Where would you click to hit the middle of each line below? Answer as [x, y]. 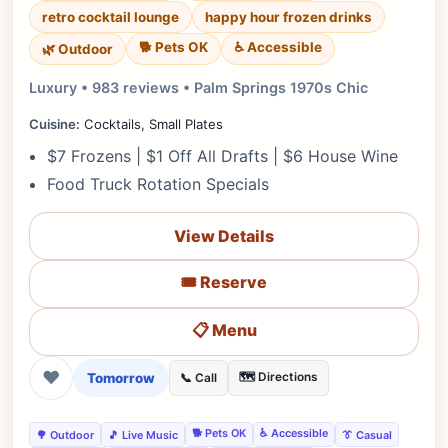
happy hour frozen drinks [288, 17]
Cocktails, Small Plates [151, 124]
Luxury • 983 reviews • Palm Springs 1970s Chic [198, 87]
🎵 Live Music [143, 434]
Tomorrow [121, 378]
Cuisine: [54, 124]
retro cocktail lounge [110, 17]
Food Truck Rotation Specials [158, 184]
